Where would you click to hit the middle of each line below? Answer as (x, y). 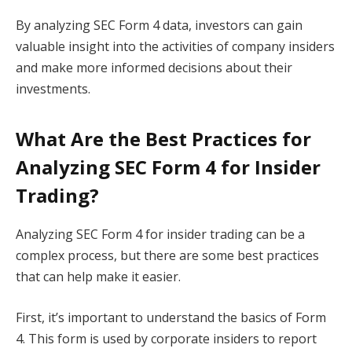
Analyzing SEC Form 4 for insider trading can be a (160, 235)
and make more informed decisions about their (154, 68)
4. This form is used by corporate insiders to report (166, 339)
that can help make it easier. (98, 277)
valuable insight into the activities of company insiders (175, 47)
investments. (53, 89)
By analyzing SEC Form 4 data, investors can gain (159, 26)
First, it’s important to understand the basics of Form (171, 318)
